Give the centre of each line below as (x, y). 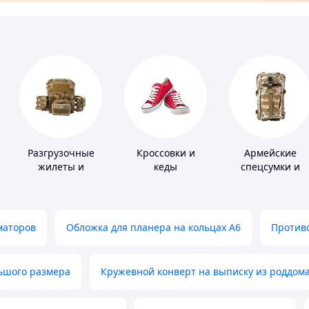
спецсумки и (270, 167)
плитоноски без (61, 181)
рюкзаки (270, 181)
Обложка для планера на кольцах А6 (153, 228)
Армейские (270, 153)
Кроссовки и (166, 153)
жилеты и (61, 167)
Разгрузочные (61, 153)
